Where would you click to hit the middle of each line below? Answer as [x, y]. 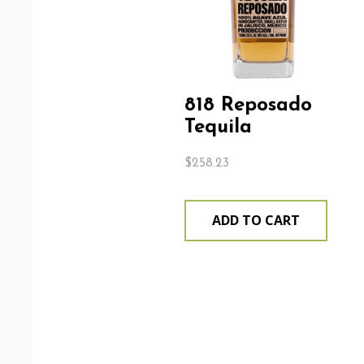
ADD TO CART [256, 220]
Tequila [218, 127]
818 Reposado [248, 105]
